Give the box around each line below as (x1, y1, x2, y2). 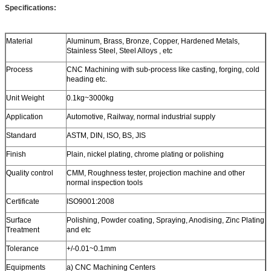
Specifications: (5, 3, 56, 12)
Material (6, 36, 33, 45)
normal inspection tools (67, 178, 143, 187)
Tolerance (6, 244, 39, 253)
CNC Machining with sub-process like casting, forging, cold (67, 65, 260, 74)
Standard (6, 131, 36, 140)
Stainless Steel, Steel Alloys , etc (67, 46, 172, 55)
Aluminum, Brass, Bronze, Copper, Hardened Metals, (67, 36, 240, 45)
